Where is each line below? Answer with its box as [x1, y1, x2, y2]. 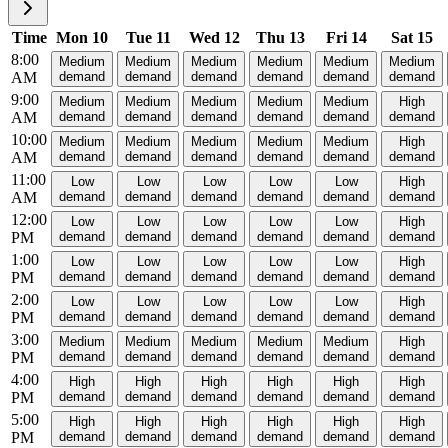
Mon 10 [56, 29, 108, 47]
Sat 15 [391, 29, 433, 47]
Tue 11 [125, 29, 171, 47]
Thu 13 [255, 29, 305, 47]
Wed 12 [188, 29, 240, 47]
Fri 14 [325, 29, 367, 47]
